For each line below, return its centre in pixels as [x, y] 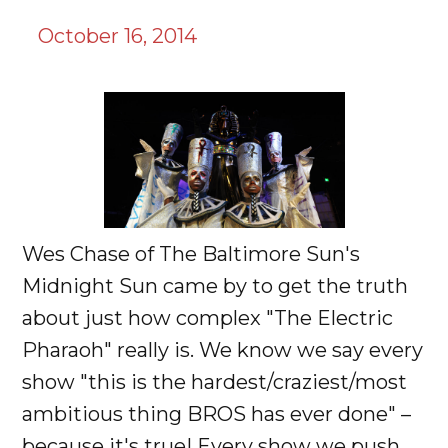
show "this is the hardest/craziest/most [215, 382]
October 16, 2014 [118, 36]
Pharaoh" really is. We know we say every [223, 350]
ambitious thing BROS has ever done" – [217, 414]
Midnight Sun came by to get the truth [215, 286]
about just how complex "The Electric [208, 318]
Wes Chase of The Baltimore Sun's [191, 254]
